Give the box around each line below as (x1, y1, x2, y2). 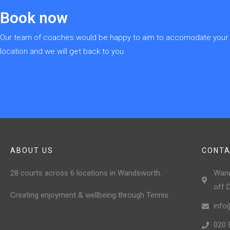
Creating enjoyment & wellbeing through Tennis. (10, 190, 170, 200)
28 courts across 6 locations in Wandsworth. (10, 168, 162, 178)
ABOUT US (10, 146, 53, 155)
